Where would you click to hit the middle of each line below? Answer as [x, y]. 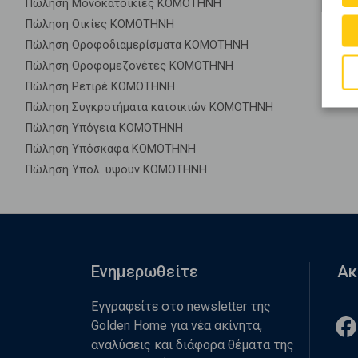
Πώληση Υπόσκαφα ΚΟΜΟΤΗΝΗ [111, 149]
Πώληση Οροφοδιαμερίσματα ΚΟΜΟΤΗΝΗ [137, 45]
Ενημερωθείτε [145, 272]
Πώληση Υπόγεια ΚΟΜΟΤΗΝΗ [104, 128]
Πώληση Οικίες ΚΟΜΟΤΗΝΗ [100, 24]
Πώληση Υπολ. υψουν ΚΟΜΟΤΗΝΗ [116, 170]
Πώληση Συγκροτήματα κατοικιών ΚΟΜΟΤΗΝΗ [149, 107]
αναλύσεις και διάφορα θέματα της [193, 345]
